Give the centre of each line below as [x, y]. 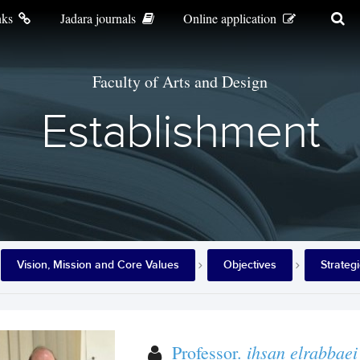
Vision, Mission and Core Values [98, 265]
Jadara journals [100, 18]
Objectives [250, 265]
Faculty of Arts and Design [180, 82]
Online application [232, 18]
